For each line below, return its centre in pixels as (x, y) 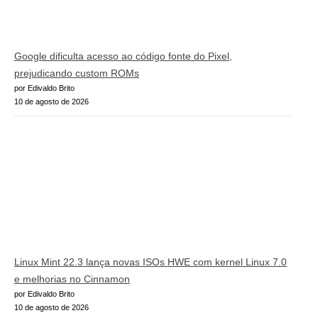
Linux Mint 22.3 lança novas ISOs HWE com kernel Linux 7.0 (150, 262)
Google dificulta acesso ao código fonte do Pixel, (123, 56)
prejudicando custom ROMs (77, 73)
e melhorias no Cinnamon (72, 279)
